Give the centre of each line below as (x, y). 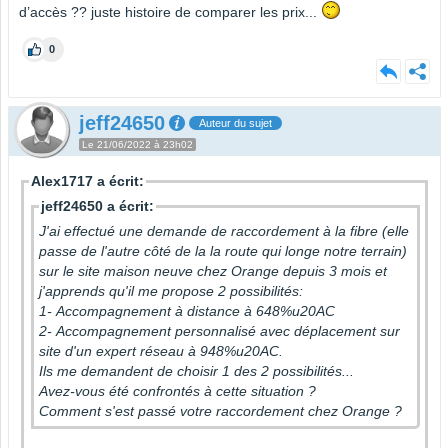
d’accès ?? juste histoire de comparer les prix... (170, 12)
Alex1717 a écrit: (87, 181)
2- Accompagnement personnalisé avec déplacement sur (219, 331)
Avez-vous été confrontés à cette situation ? (179, 391)
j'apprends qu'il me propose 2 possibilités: (173, 291)
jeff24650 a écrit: (97, 206)
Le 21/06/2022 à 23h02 (137, 145)
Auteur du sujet (235, 123)
